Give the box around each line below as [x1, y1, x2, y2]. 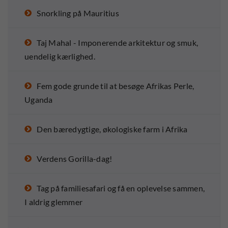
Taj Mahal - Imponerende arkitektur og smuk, [37, 38, 198, 48]
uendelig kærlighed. [24, 51, 95, 62]
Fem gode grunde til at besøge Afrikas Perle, [37, 81, 194, 91]
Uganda [24, 95, 53, 105]
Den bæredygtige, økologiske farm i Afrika [37, 124, 188, 134]
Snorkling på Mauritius [37, 8, 119, 18]
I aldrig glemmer [24, 197, 82, 207]
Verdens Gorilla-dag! [37, 154, 112, 164]
